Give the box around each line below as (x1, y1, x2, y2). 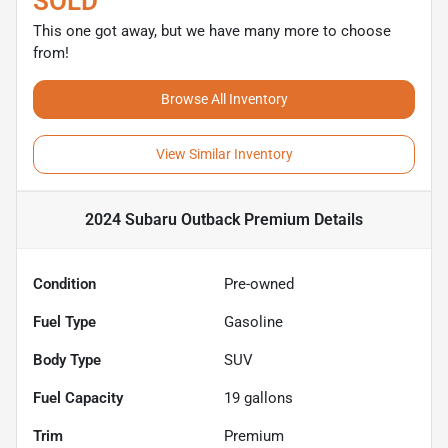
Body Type (33, 350, 101, 369)
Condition (33, 274, 96, 293)
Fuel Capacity (33, 388, 123, 407)
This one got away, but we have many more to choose (33, 21, 391, 40)
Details (310, 209, 363, 229)
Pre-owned (224, 274, 294, 293)
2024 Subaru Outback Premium (85, 209, 310, 229)
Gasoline (224, 312, 283, 331)
